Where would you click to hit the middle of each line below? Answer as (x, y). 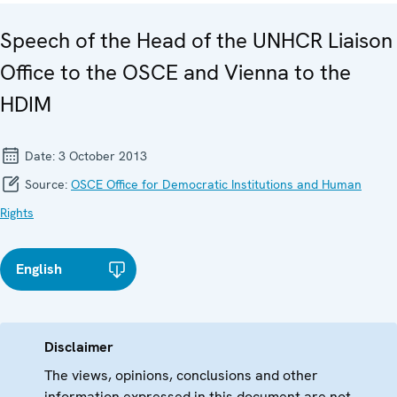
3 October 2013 (103, 156)
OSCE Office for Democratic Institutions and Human (216, 185)
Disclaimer (79, 347)
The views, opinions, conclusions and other (181, 376)
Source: (46, 185)
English (39, 269)
